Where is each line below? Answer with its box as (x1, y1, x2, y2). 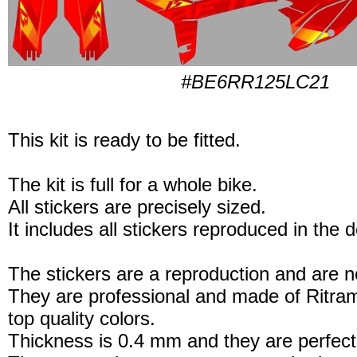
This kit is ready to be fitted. (8, 129, 241, 151)
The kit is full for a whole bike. (8, 174, 257, 195)
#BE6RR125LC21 (180, 71, 330, 92)
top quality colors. (8, 308, 155, 329)
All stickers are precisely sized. (8, 196, 266, 218)
